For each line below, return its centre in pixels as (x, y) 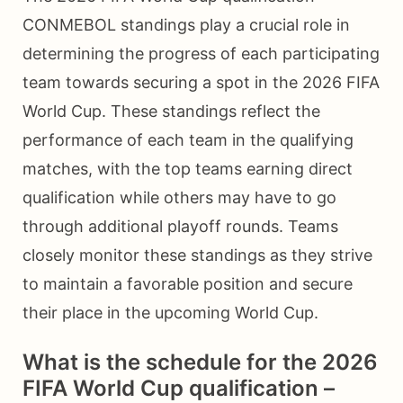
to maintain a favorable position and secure (188, 284)
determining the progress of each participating (201, 54)
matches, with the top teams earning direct (188, 169)
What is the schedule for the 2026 (200, 363)
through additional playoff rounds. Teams (180, 227)
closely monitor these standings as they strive (197, 255)
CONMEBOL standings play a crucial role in (186, 25)
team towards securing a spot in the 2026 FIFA (201, 83)
